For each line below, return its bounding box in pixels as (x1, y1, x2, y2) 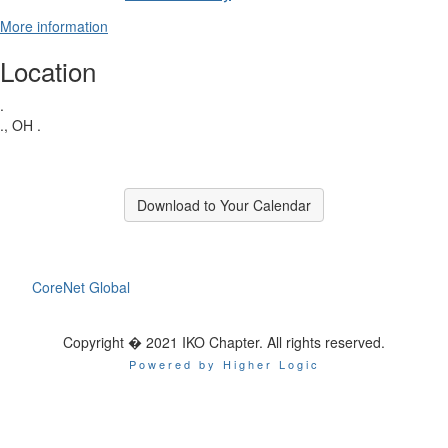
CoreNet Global (32, 277, 131, 297)
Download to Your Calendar (137, 195, 311, 215)
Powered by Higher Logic (128, 356, 320, 372)
